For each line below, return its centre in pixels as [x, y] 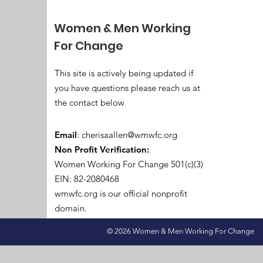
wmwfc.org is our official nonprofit [121, 193]
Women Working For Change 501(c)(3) [130, 164]
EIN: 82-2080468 [89, 179]
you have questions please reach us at [127, 88]
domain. [71, 208]
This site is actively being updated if [124, 73]
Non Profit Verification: [102, 149]
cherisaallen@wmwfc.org [129, 135]
